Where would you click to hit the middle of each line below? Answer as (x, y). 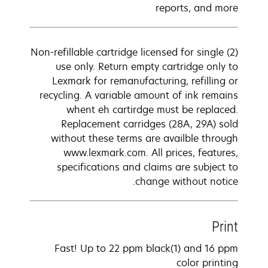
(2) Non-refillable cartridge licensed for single (127, 52)
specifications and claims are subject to (147, 167)
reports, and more (197, 8)
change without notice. (187, 181)
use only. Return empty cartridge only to (147, 66)
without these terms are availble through (144, 138)
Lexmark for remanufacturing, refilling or (145, 81)
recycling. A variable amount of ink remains (139, 95)
